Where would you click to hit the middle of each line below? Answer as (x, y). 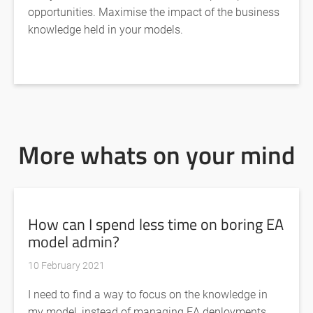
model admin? (74, 242)
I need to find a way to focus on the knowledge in (148, 294)
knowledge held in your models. (105, 29)
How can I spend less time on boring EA (156, 225)
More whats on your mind (156, 155)
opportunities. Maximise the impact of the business (154, 12)
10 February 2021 (66, 265)
